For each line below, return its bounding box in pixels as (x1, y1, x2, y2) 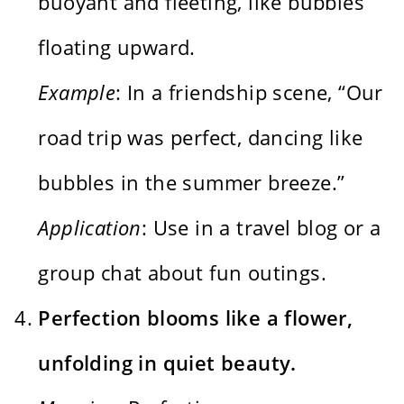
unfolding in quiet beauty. (38, 348, 297, 376)
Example (38, 78, 116, 106)
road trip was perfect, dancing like (38, 123, 363, 151)
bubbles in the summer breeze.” (38, 168, 345, 196)
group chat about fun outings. (38, 258, 327, 286)
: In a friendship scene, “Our (115, 78, 383, 106)
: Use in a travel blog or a (141, 213, 381, 241)
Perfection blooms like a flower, (38, 303, 353, 331)
